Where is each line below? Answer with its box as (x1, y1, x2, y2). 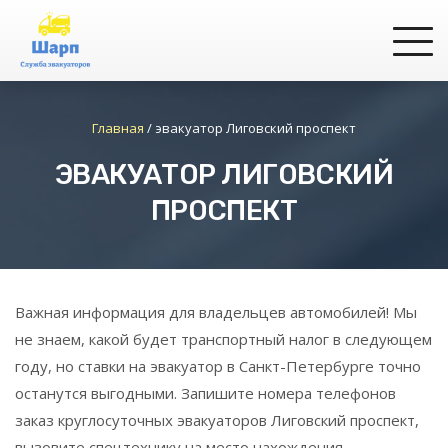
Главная (92, 119, 144, 137)
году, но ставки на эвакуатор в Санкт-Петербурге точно (15, 356, 421, 376)
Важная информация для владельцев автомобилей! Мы (15, 302, 417, 322)
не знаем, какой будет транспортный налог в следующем (15, 329, 432, 349)
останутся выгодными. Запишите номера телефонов (15, 383, 396, 403)
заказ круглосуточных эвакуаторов (15, 410, 271, 430)
